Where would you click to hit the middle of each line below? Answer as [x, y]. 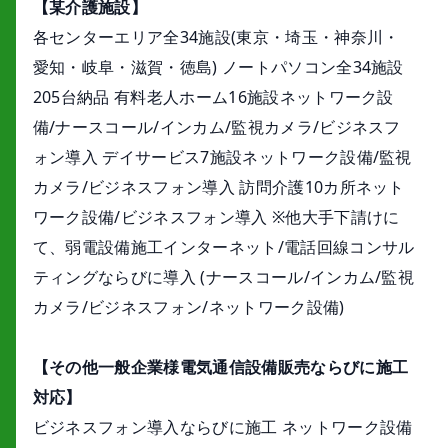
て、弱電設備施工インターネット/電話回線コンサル [223, 247]
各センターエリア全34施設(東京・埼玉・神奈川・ [216, 37]
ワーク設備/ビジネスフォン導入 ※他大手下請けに [216, 217]
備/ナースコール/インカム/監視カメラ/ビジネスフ [216, 127]
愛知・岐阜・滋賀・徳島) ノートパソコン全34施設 [218, 67]
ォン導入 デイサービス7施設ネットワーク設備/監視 [222, 157]
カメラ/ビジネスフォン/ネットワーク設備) [188, 307]
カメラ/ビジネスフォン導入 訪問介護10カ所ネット [218, 187]
